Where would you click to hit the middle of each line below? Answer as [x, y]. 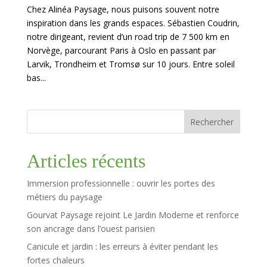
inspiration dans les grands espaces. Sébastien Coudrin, [133, 23]
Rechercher [212, 122]
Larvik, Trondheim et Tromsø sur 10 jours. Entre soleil [131, 64]
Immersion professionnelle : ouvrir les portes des [121, 183]
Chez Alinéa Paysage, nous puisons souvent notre [123, 9]
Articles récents [86, 161]
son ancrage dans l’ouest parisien [91, 228]
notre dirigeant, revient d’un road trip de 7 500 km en [128, 36]
